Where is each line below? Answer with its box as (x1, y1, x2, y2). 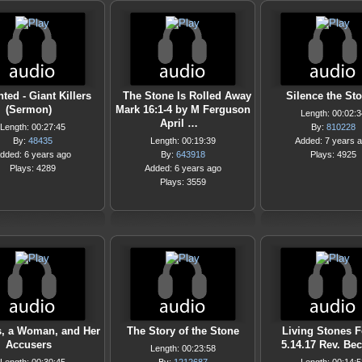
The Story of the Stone (126, 325, 239, 337)
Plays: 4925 (309, 149, 356, 159)
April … (159, 117, 198, 129)
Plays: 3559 (159, 177, 206, 187)
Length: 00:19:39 (149, 136, 216, 145)
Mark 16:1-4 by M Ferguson (115, 103, 250, 116)
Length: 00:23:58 (149, 343, 216, 353)
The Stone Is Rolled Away (122, 90, 251, 102)
